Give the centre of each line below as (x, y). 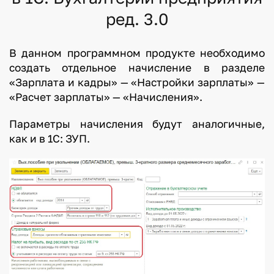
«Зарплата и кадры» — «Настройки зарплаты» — (137, 83)
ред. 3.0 (137, 19)
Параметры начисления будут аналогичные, (137, 124)
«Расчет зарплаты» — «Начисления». (106, 97)
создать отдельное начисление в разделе (137, 68)
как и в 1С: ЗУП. (49, 139)
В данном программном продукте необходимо (137, 53)
